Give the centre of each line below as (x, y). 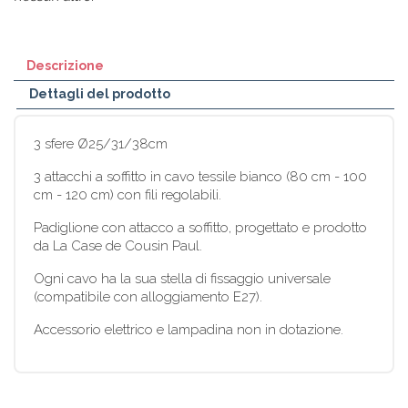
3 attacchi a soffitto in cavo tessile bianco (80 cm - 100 (200, 176)
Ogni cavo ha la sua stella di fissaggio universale (182, 278)
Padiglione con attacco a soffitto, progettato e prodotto (200, 227)
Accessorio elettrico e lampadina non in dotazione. (189, 329)
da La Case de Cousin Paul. (118, 245)
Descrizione (65, 65)
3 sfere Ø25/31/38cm (101, 143)
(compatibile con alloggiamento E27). (148, 296)
